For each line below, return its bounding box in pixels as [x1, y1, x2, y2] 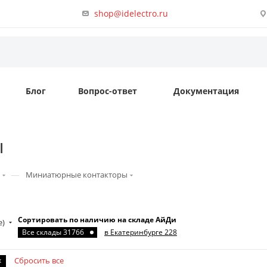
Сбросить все [14, 255, 64, 266]
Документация [173, 85, 239, 97]
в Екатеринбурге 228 [104, 227, 177, 237]
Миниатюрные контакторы [26, 169, 128, 180]
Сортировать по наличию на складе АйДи [18, 215, 176, 225]
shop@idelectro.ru [94, 7, 169, 19]
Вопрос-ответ [78, 85, 137, 97]
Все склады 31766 [22, 227, 84, 237]
